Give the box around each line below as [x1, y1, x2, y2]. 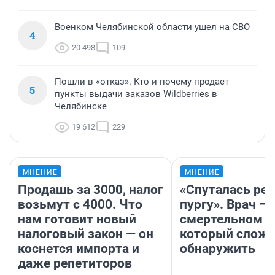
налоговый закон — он [18, 226, 153, 241]
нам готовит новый [18, 211, 136, 227]
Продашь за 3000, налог [18, 182, 163, 197]
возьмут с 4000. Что [18, 196, 142, 212]
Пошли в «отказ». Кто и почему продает [55, 76, 229, 87]
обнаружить [180, 241, 255, 256]
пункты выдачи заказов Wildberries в [55, 88, 217, 99]
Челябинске [55, 100, 107, 112]
